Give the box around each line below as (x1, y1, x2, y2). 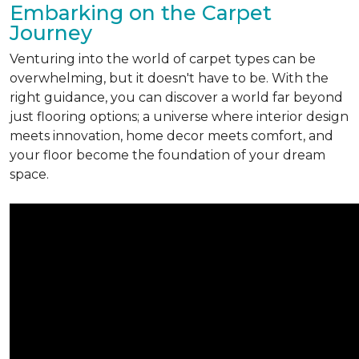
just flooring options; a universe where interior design (10, 109, 349, 124)
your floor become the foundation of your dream (10, 147, 325, 163)
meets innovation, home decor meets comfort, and (10, 128, 333, 143)
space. (10, 167, 49, 182)
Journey (10, 21, 92, 45)
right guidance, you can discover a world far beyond (10, 90, 343, 105)
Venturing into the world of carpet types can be (10, 51, 316, 67)
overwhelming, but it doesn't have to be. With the (10, 71, 329, 86)
